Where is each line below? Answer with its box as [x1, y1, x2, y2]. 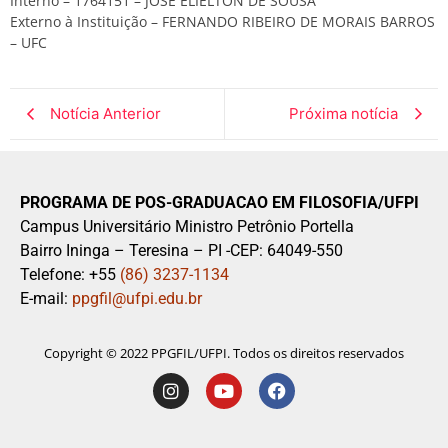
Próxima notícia [289, 103, 398, 123]
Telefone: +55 [20, 264, 120, 284]
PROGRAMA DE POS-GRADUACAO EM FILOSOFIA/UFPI [20, 192, 419, 212]
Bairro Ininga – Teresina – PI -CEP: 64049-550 [20, 240, 343, 260]
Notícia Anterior [50, 103, 161, 123]
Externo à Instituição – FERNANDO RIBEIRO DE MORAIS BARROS [10, 12, 435, 32]
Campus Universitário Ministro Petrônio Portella [20, 216, 354, 236]
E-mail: [20, 288, 68, 308]
